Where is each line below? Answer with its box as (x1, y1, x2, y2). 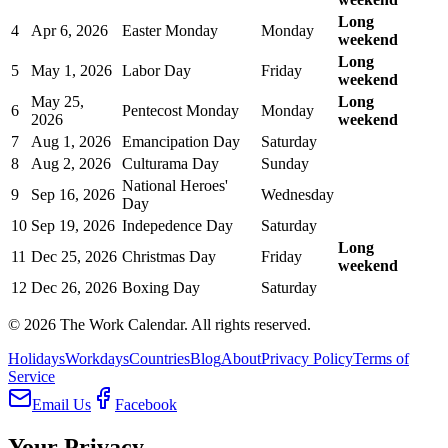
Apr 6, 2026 (31, 22, 108, 40)
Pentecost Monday (122, 102, 239, 120)
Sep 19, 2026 (31, 217, 115, 235)
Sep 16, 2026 (31, 186, 115, 204)
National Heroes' (122, 177, 228, 195)
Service (8, 368, 55, 386)
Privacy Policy (261, 350, 353, 368)
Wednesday (261, 186, 334, 204)
